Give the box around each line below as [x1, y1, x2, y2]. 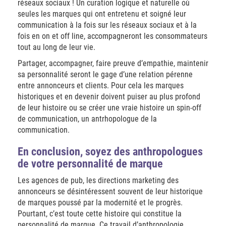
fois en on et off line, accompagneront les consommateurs [18, 31, 207, 41]
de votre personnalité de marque [18, 157, 163, 170]
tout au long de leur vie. [18, 42, 95, 52]
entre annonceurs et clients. [18, 81, 111, 90]
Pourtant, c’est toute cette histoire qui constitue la [18, 209, 182, 218]
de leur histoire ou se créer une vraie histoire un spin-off [18, 103, 201, 112]
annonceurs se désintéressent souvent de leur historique [18, 187, 203, 196]
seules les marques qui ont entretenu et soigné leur [18, 9, 186, 19]
